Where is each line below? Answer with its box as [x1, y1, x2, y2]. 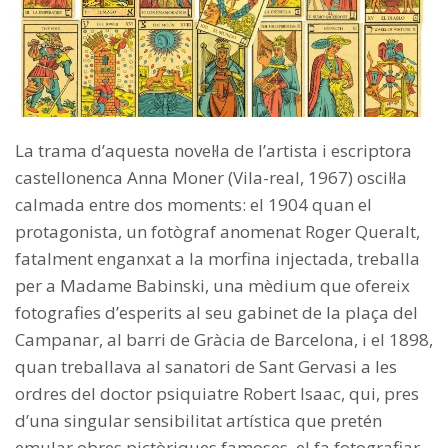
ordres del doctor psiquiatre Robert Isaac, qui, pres [15, 382, 419, 406]
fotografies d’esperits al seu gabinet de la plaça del [15, 301, 418, 325]
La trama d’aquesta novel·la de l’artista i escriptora [15, 139, 412, 163]
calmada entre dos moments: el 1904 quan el [15, 193, 372, 217]
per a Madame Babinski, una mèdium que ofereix [15, 274, 410, 298]
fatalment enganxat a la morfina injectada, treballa [15, 247, 420, 271]
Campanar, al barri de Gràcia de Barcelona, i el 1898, [15, 328, 433, 352]
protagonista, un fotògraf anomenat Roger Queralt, [15, 220, 420, 244]
